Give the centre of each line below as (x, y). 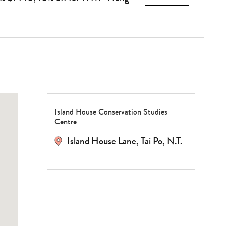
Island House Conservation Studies (111, 111)
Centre (65, 121)
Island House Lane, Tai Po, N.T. (124, 141)
